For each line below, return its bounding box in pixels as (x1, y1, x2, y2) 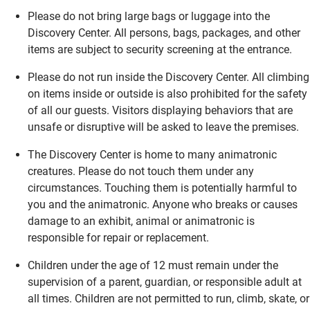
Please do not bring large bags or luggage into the (28, 9, 270, 23)
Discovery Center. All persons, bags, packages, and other (28, 26, 300, 39)
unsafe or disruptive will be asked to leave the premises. (28, 120, 299, 134)
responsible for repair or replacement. (28, 230, 209, 244)
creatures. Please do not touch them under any (28, 164, 254, 178)
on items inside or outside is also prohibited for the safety (28, 86, 307, 100)
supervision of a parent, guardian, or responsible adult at (28, 275, 302, 289)
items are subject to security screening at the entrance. (28, 42, 292, 56)
